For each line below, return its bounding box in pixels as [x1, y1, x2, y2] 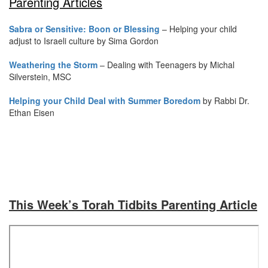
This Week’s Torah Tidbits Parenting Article [9, 196, 257, 214]
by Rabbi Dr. [200, 95, 249, 107]
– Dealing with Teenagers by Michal [98, 59, 234, 71]
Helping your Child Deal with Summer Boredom [9, 95, 200, 107]
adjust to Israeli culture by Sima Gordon [9, 35, 159, 47]
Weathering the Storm [9, 59, 98, 71]
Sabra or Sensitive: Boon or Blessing [9, 23, 160, 35]
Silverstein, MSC [9, 71, 71, 83]
